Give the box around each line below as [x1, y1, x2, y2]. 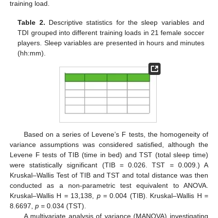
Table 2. [18, 18, 45, 26]
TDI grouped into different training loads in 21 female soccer [18, 28, 204, 36]
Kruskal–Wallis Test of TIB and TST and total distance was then [10, 171, 208, 180]
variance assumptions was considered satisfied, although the [10, 141, 208, 149]
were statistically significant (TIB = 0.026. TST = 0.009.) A [10, 161, 208, 169]
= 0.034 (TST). [39, 202, 86, 210]
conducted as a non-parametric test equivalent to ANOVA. [10, 182, 208, 190]
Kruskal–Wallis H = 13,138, [10, 192, 97, 200]
